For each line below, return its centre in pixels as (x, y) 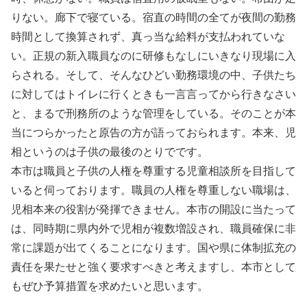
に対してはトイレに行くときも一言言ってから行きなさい (153, 94)
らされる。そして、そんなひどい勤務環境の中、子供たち (153, 75)
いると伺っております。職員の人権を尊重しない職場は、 (153, 190)
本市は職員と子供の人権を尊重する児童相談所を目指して (153, 171)
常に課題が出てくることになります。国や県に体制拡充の (153, 247)
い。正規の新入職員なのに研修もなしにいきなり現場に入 (153, 56)
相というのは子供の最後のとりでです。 (110, 151)
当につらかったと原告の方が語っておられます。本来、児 (153, 132)
